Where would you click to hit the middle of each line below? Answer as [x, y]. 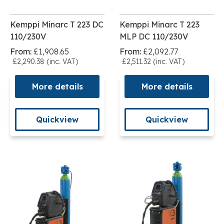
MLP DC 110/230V [154, 36]
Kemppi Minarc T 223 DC [57, 24]
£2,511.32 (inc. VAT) [153, 61]
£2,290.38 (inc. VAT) [45, 61]
